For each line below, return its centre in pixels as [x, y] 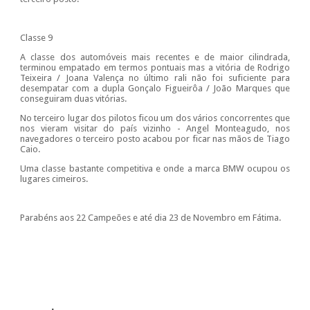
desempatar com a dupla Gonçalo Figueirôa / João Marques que [155, 89]
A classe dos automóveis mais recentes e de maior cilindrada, [155, 57]
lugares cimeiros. [54, 179]
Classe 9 [36, 38]
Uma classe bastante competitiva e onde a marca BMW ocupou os [155, 169]
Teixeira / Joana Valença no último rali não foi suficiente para [155, 78]
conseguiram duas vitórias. [73, 99]
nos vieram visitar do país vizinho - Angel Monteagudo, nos [155, 129]
